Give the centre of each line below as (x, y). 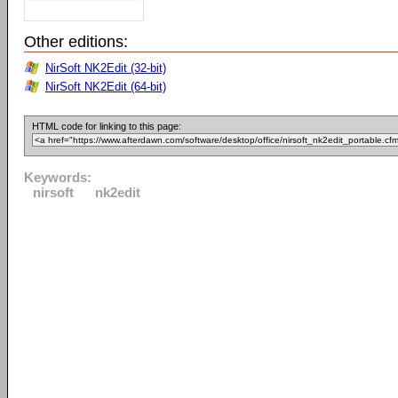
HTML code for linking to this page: (107, 126)
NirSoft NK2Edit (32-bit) (106, 68)
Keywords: (58, 177)
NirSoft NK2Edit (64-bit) (106, 87)
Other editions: (76, 42)
